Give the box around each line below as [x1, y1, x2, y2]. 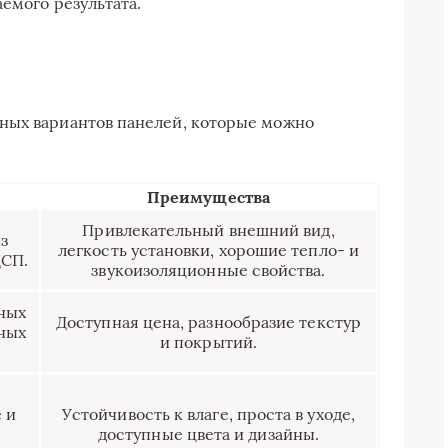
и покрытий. [160, 331, 257, 352]
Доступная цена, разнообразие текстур [56, 311, 361, 332]
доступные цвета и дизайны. [97, 423, 320, 444]
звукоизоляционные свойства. [91, 259, 326, 280]
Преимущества [147, 186, 270, 207]
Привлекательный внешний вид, [82, 219, 335, 240]
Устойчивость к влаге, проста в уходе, [62, 403, 355, 424]
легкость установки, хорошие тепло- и [58, 239, 359, 260]
